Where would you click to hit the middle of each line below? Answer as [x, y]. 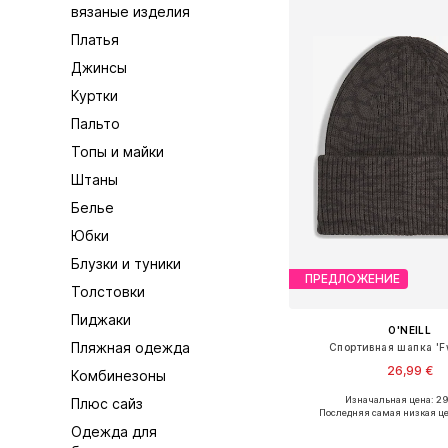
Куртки [95, 95]
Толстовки [108, 291]
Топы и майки [118, 151]
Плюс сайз [107, 403]
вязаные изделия [131, 11]
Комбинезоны [119, 375]
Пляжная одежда [131, 347]
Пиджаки [101, 319]
